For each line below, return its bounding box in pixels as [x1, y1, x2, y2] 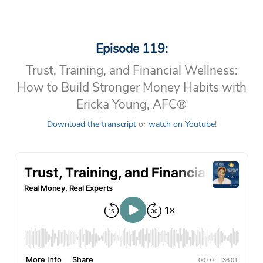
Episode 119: [95, 41, 168, 57]
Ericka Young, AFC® [76, 96, 187, 113]
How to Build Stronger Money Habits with [16, 79, 247, 96]
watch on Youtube [148, 119, 215, 130]
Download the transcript [46, 119, 136, 130]
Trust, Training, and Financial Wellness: [25, 62, 238, 79]
